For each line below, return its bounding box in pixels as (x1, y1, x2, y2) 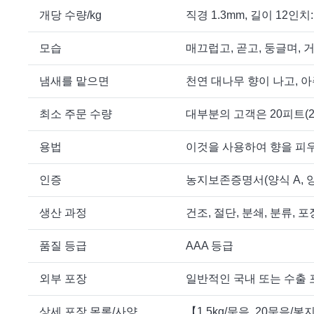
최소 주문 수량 (39, 108, 112, 121)
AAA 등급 (186, 240, 233, 252)
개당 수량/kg (39, 9, 102, 22)
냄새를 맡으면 (39, 75, 109, 88)
